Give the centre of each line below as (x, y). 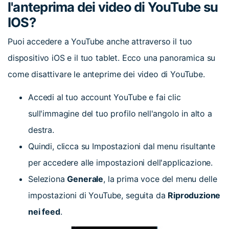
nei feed (44, 211)
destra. (41, 130)
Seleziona (47, 179)
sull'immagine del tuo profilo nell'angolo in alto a (120, 113)
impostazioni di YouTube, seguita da (97, 195)
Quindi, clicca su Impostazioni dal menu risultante (122, 146)
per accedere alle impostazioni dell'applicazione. (121, 162)
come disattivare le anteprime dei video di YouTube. (106, 74)
